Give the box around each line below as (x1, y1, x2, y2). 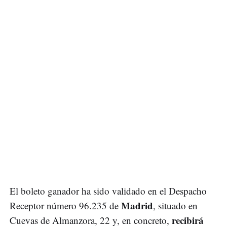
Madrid (121, 199, 153, 213)
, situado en (153, 199, 198, 212)
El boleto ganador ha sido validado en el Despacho (10, 184, 207, 198)
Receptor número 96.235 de (10, 199, 121, 212)
